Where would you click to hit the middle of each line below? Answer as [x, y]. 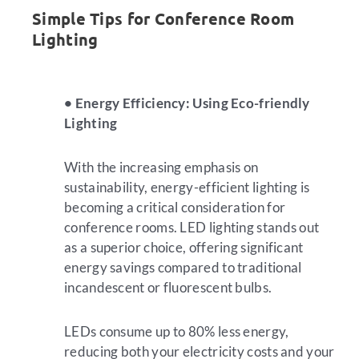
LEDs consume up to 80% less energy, [177, 331]
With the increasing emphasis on [161, 167]
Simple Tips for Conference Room [163, 18]
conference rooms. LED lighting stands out [192, 228]
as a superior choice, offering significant [184, 248]
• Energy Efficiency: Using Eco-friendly [187, 103]
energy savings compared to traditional [183, 268]
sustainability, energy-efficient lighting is [187, 188]
